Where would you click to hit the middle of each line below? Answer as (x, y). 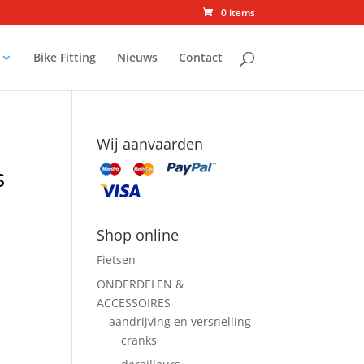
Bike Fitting (64, 57)
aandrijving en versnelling (180, 321)
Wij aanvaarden (150, 144)
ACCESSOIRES (134, 303)
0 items (238, 13)
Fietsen (117, 260)
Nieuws (137, 57)
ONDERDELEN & (141, 284)
